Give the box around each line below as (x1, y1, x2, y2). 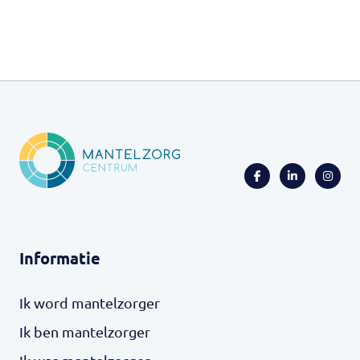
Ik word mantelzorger (19, 293, 160, 311)
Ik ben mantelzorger (19, 322, 150, 340)
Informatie (19, 247, 100, 268)
